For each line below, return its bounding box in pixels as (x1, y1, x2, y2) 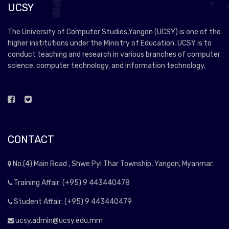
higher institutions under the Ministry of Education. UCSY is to (8, 38, 212, 48)
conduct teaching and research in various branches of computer (8, 50, 220, 59)
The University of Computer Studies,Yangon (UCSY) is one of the (8, 27, 221, 36)
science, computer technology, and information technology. (8, 61, 205, 70)
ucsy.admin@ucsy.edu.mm (14, 216, 103, 225)
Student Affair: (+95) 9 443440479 (12, 197, 132, 206)
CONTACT (8, 133, 54, 146)
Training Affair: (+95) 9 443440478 (12, 178, 130, 187)
